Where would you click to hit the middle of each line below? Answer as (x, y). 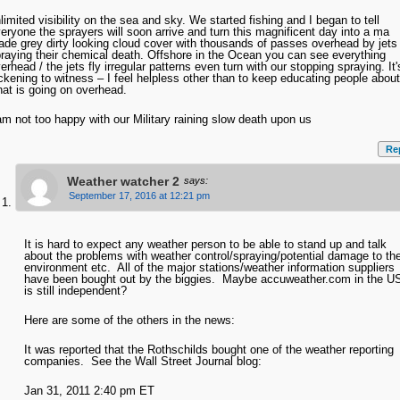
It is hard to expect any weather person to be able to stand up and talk (205, 245)
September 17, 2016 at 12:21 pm (139, 196)
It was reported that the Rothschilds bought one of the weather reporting (208, 350)
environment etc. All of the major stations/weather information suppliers (209, 268)
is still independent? (75, 291)
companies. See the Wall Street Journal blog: (142, 362)
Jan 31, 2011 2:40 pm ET (89, 391)
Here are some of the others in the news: (129, 321)
